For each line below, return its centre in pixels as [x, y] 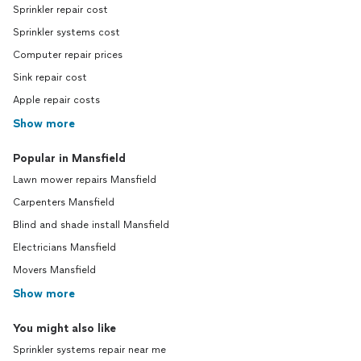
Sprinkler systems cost [66, 32]
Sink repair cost [50, 77]
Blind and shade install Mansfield [91, 225]
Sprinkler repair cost [60, 10]
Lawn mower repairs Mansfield [85, 180]
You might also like [64, 328]
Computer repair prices [68, 55]
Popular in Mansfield [69, 158]
